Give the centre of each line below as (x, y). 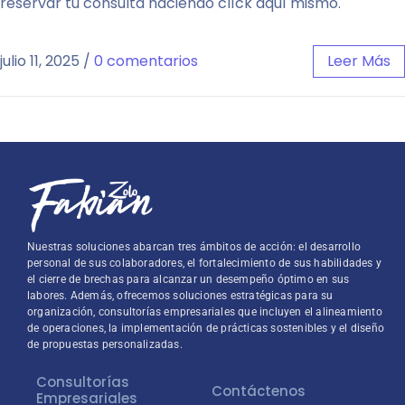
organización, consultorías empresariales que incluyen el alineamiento (205, 311)
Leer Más (359, 61)
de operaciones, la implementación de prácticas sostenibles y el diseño (206, 328)
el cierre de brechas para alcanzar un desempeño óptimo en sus (188, 279)
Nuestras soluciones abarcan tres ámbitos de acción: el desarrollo (194, 246)
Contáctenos (259, 391)
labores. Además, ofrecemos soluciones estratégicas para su (180, 295)
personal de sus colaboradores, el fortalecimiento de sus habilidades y (205, 263)
